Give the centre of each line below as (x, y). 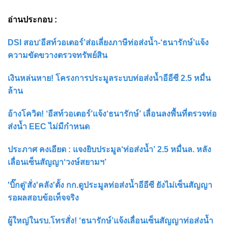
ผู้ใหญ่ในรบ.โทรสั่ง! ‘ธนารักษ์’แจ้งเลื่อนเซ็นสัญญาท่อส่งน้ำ (110, 221)
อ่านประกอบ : (32, 20)
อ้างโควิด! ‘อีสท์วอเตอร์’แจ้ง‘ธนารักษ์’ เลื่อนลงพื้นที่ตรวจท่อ (112, 114)
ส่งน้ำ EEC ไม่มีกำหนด (49, 127)
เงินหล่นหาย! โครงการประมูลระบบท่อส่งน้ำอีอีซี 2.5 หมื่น (109, 78)
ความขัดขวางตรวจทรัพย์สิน (58, 55)
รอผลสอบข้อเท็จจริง (43, 198)
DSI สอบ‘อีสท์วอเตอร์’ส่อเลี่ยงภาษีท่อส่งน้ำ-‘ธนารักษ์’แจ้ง (108, 43)
